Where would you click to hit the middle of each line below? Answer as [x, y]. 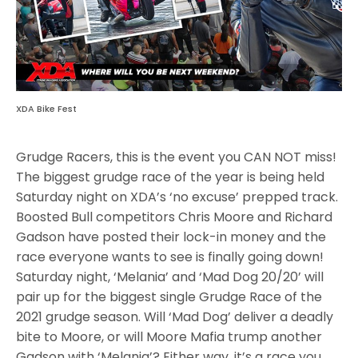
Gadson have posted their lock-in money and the [171, 237]
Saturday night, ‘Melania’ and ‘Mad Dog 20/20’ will [170, 277]
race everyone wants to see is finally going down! [170, 257]
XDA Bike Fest [46, 109]
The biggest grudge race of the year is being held [171, 177]
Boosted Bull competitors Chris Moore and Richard [175, 217]
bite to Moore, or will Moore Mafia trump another [169, 337]
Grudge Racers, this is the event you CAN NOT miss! [177, 157]
